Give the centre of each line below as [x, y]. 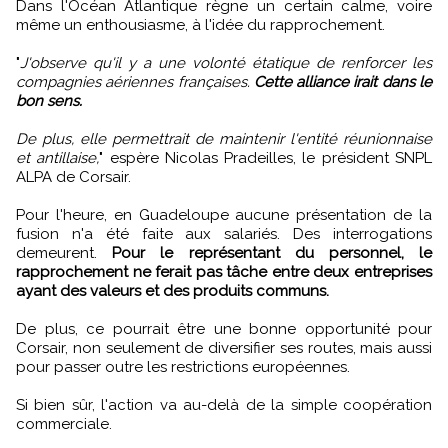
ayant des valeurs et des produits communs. [172, 290]
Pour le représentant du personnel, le [272, 252]
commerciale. [64, 423]
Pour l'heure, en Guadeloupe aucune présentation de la [224, 214]
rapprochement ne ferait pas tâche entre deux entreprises [224, 271]
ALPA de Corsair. [73, 176]
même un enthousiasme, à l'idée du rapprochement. [200, 24]
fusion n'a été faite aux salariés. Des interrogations [224, 233]
